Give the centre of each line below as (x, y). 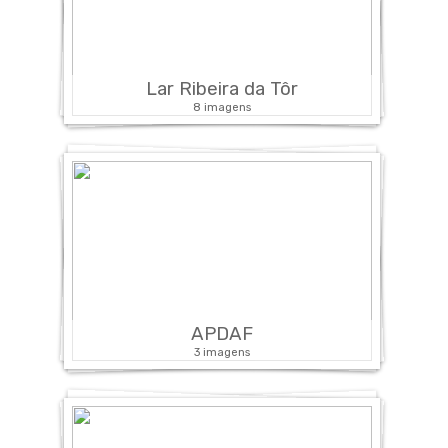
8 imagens (221, 106)
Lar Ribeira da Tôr (221, 88)
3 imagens (221, 351)
